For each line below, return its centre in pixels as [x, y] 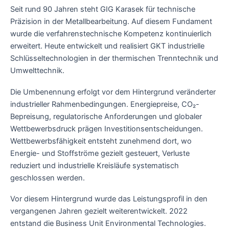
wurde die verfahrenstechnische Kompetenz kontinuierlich [111, 34]
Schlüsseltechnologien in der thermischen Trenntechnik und [114, 59]
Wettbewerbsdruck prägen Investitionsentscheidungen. [107, 129]
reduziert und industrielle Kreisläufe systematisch [95, 165]
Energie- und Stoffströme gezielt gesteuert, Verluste [100, 153]
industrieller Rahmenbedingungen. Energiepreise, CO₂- [105, 104]
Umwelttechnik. [38, 71]
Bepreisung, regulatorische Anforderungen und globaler [106, 116]
